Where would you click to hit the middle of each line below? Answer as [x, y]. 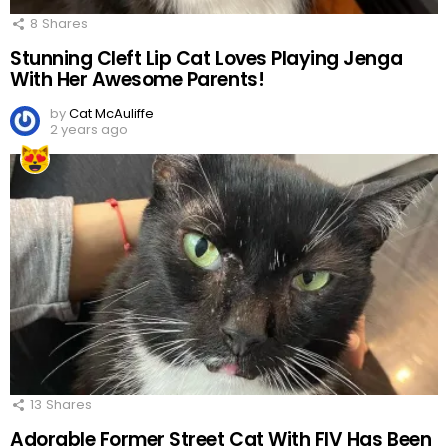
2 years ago [89, 129]
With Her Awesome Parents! [137, 79]
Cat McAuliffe [111, 113]
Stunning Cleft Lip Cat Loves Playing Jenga [206, 58]
